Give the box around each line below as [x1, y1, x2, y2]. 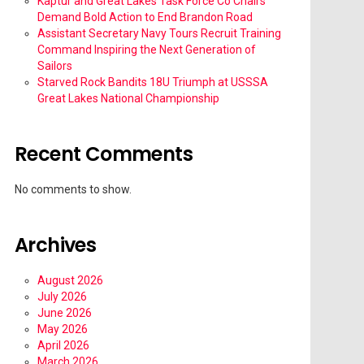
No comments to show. [15, 183, 132, 197]
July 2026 [37, 290, 87, 304]
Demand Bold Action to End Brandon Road [37, 11, 253, 24]
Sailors [37, 59, 72, 73]
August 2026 [37, 274, 103, 288]
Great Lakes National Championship [37, 92, 219, 106]
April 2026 [37, 339, 89, 353]
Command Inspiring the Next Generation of [37, 43, 256, 57]
